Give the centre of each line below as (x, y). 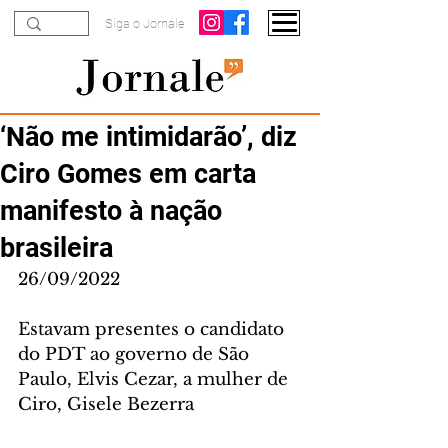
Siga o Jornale (145, 23)
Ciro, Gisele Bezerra (106, 404)
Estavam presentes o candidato (153, 329)
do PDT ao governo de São (136, 354)
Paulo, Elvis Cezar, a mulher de (155, 379)
